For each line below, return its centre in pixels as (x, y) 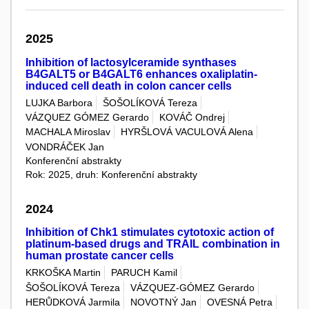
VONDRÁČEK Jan (65, 147)
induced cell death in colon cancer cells (129, 86)
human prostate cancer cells (100, 256)
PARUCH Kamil (144, 273)
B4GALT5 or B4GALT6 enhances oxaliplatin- (141, 74)
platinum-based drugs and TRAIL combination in (153, 244)
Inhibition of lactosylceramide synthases (131, 62)
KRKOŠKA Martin (63, 273)
